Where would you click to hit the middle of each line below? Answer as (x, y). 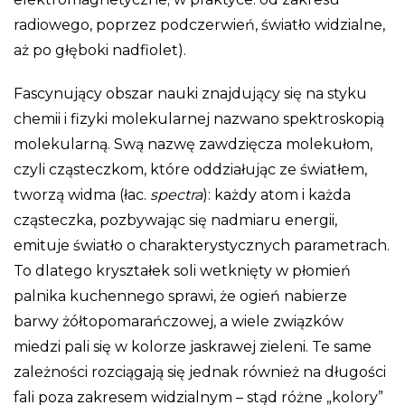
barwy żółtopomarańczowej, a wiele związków (179, 321)
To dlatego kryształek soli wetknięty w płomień (182, 270)
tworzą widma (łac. (82, 194)
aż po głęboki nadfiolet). (100, 50)
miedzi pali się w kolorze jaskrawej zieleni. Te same (193, 346)
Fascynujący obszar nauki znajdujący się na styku (190, 93)
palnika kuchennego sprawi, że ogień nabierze (180, 296)
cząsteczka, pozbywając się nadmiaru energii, (175, 220)
